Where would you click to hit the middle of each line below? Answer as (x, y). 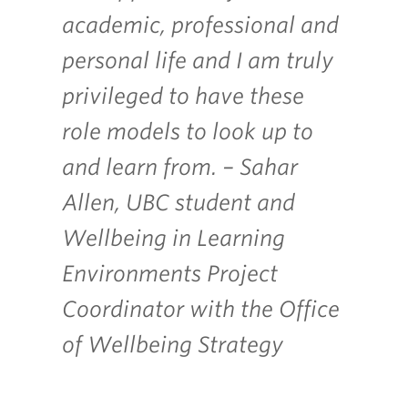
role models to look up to (188, 131)
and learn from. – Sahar (180, 167)
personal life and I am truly (198, 60)
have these (250, 96)
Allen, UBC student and (178, 202)
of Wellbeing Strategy (173, 344)
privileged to (128, 96)
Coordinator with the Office (201, 309)
